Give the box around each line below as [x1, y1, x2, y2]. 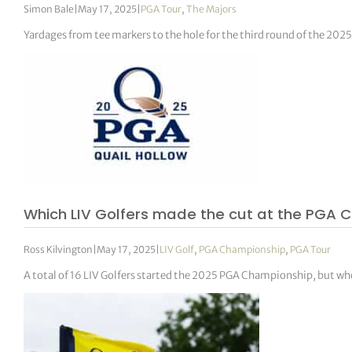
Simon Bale [24, 2, 75, 15]
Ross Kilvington [24, 243, 93, 255]
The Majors [186, 2, 237, 15]
